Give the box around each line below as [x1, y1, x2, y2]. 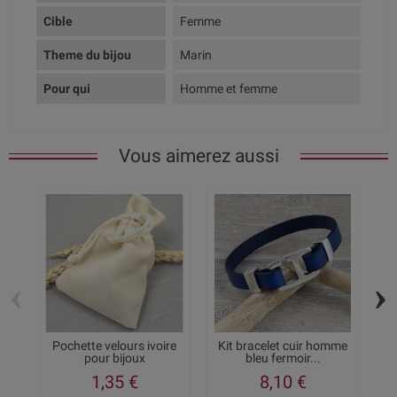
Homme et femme [179, 82, 277, 97]
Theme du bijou [43, 48, 131, 63]
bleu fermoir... [245, 351, 321, 366]
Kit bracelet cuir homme [218, 339, 347, 354]
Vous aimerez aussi [118, 145, 279, 167]
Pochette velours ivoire [52, 339, 176, 354]
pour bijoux [83, 351, 145, 366]
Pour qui [43, 82, 90, 97]
